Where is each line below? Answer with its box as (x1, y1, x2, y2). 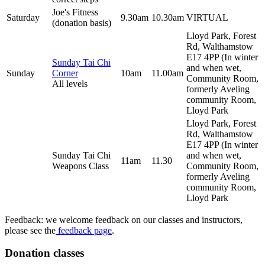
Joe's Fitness (52, 7, 98, 17)
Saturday (7, 12, 40, 22)
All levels (52, 78, 88, 89)
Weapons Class (52, 160, 109, 171)
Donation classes (5, 247, 84, 260)
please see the (5, 225, 56, 235)
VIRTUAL (186, 12, 228, 22)
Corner (52, 67, 78, 78)
